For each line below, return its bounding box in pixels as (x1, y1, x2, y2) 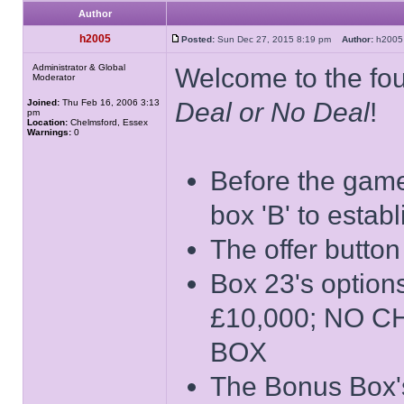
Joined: (27, 97, 60, 107)
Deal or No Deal (175, 97, 370, 127)
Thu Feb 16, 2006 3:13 (60, 97, 160, 107)
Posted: (181, 34, 215, 44)
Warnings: (27, 127, 71, 137)
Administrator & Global (32, 62, 125, 72)
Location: (27, 117, 68, 127)
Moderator (32, 72, 75, 82)
